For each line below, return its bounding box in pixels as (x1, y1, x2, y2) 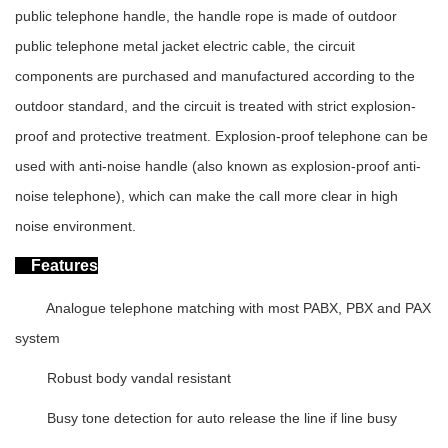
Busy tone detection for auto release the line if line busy (47, 409, 397, 426)
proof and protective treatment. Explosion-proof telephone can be (15, 127, 428, 144)
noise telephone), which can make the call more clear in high (15, 187, 398, 204)
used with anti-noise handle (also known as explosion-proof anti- (15, 157, 421, 174)
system (15, 329, 60, 346)
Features (15, 256, 98, 274)
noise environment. (15, 217, 136, 234)
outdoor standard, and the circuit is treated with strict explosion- (15, 97, 416, 114)
